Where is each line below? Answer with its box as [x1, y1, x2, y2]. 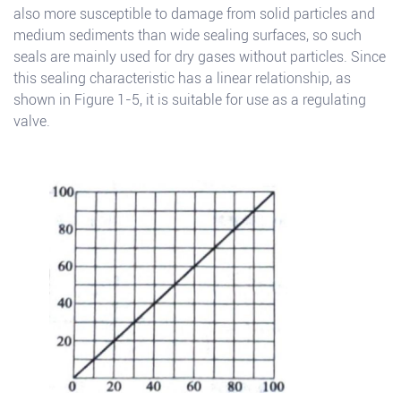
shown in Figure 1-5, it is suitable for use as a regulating [13, 91, 366, 109]
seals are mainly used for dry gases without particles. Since [13, 48, 386, 66]
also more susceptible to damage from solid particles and [13, 5, 375, 23]
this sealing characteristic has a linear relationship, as [13, 70, 351, 88]
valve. [13, 113, 50, 131]
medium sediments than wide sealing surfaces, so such [13, 27, 362, 45]
